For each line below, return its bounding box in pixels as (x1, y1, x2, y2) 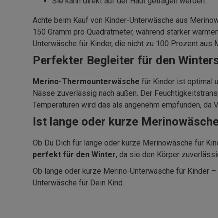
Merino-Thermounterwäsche (33, 77, 142, 87)
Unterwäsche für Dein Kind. (33, 178, 124, 188)
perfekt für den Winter (33, 150, 116, 160)
